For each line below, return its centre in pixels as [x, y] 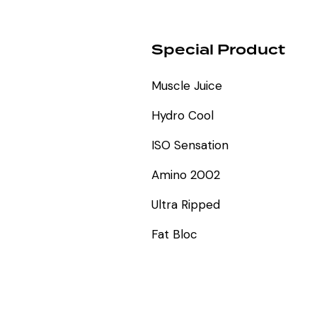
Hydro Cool [182, 116]
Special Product [218, 50]
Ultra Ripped [185, 205]
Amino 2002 [185, 175]
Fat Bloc [174, 235]
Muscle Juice [186, 86]
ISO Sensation [190, 145]
